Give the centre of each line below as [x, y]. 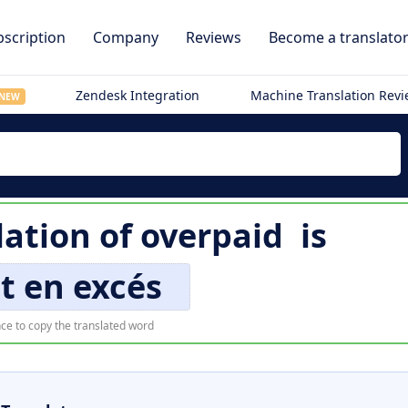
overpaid [212, 235]
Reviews [214, 37]
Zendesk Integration [138, 95]
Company [126, 37]
